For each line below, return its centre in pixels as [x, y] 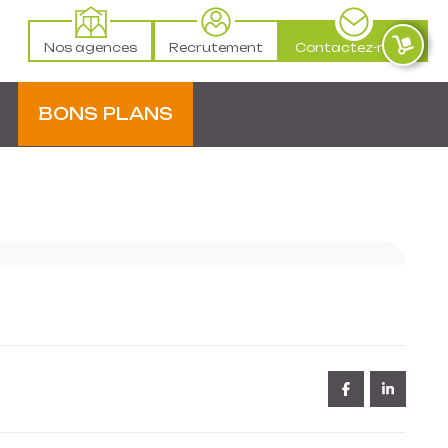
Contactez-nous [353, 47]
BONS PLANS [105, 113]
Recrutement [216, 47]
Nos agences [90, 47]
